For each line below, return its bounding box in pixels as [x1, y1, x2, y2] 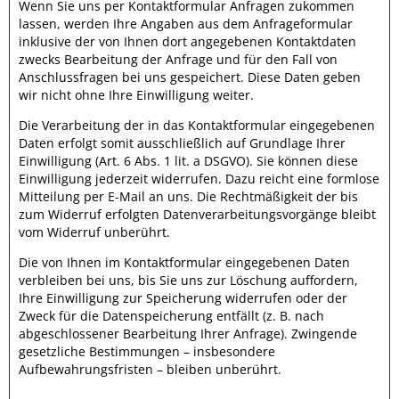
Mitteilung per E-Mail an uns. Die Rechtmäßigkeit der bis [19, 188, 358, 205]
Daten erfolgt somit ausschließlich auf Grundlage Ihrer [19, 134, 346, 151]
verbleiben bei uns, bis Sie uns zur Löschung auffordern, [19, 272, 358, 289]
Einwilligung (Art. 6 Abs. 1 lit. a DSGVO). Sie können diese [19, 152, 358, 169]
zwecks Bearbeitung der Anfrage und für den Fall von [19, 51, 338, 68]
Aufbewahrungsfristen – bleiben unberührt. [19, 361, 281, 378]
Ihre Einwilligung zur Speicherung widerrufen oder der [19, 289, 347, 306]
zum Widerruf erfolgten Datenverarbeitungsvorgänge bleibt [19, 206, 376, 223]
